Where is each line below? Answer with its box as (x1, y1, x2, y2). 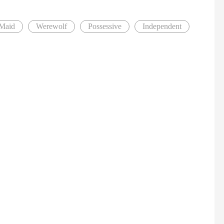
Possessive (88, 22, 121, 30)
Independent (142, 22, 181, 30)
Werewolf (36, 22, 67, 30)
